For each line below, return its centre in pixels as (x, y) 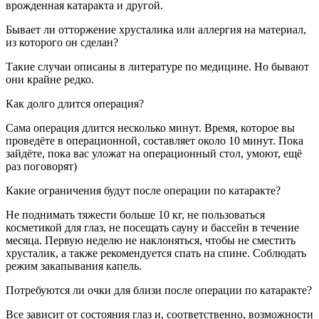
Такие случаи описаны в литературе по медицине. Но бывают (157, 67)
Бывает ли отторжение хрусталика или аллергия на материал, (156, 30)
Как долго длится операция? (75, 104)
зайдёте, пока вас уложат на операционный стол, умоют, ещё (154, 154)
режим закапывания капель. (74, 266)
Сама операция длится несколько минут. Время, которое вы (150, 128)
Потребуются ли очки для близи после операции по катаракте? (159, 291)
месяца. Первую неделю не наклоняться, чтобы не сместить (151, 241)
